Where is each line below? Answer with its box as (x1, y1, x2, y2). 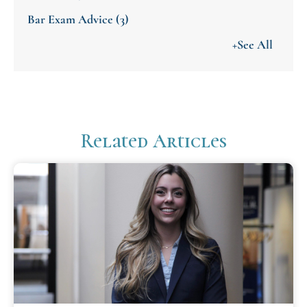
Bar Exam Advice (27, 12, 116, 27)
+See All (232, 37, 273, 53)
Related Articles (80, 130, 227, 153)
